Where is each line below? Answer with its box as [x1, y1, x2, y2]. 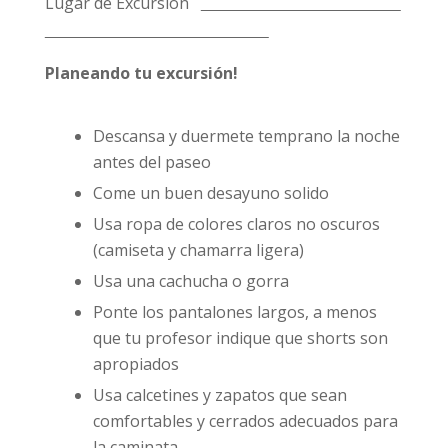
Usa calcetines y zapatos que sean [92, 384, 347, 406]
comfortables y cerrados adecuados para [92, 410, 398, 432]
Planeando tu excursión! [44, 62, 238, 84]
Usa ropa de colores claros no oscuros [92, 213, 380, 235]
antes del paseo [92, 151, 211, 173]
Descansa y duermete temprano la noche [92, 125, 400, 147]
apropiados [92, 353, 179, 375]
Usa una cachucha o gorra [92, 270, 289, 292]
